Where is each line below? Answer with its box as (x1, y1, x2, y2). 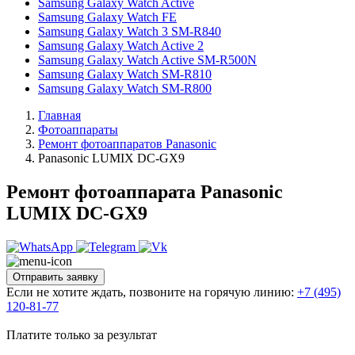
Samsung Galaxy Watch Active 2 (38, 39, 204, 52)
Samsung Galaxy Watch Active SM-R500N (38, 53, 257, 67)
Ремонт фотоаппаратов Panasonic (38, 137, 216, 151)
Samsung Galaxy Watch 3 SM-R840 (38, 25, 221, 38)
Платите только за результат (6, 327, 157, 342)
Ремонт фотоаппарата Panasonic (6, 181, 283, 202)
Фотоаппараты (38, 123, 118, 136)
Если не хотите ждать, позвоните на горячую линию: (6, 284, 294, 299)
